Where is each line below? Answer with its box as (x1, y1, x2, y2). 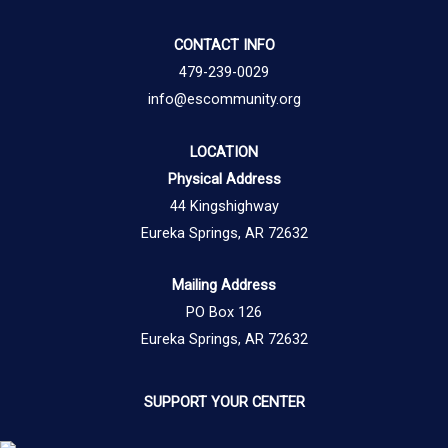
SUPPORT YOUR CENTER (143, 392, 305, 411)
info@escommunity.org (147, 90, 301, 109)
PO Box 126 (186, 303, 262, 322)
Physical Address (167, 169, 281, 188)
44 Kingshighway (169, 196, 279, 215)
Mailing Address (172, 276, 276, 295)
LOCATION (190, 142, 258, 161)
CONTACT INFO (173, 36, 275, 55)
